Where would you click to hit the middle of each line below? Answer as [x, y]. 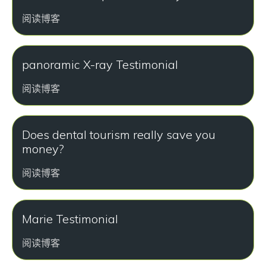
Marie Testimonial [70, 219]
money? [43, 149]
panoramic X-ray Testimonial [100, 64]
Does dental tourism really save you [119, 134]
